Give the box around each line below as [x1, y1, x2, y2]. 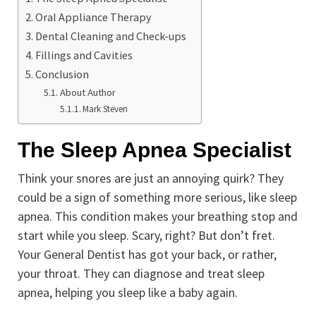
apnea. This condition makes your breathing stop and [18, 208, 298, 225]
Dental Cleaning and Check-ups [35, 29, 187, 44]
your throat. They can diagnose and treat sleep [18, 265, 265, 282]
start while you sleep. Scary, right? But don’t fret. [18, 227, 275, 244]
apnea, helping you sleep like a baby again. [18, 284, 238, 301]
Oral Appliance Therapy [35, 10, 152, 25]
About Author [59, 86, 116, 99]
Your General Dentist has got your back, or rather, [18, 246, 276, 263]
